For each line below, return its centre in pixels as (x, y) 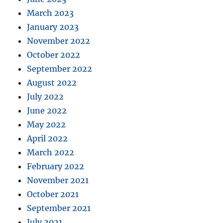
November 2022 (59, 41)
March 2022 (51, 153)
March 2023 (51, 13)
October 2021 (53, 194)
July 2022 (46, 97)
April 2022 (48, 139)
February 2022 (56, 167)
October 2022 (54, 55)
